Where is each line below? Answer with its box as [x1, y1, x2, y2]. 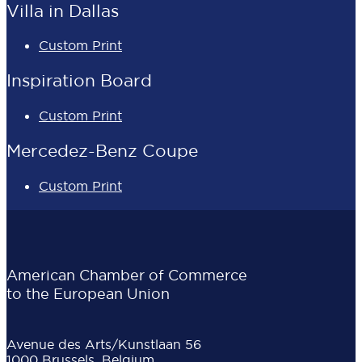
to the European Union [6, 284, 170, 303]
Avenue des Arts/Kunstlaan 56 [6, 335, 201, 352]
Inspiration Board [6, 69, 152, 92]
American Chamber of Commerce [6, 265, 247, 284]
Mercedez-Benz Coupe [6, 140, 198, 162]
